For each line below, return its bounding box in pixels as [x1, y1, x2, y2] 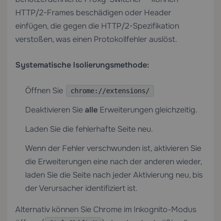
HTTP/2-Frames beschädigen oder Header [15, 7, 171, 18]
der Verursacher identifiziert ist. [25, 183, 138, 193]
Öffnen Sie [25, 85, 65, 96]
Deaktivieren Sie [25, 105, 85, 115]
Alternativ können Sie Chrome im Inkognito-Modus [15, 204, 196, 215]
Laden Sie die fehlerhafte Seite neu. [25, 124, 153, 134]
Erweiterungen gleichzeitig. [98, 105, 197, 115]
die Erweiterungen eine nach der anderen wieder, [25, 156, 202, 167]
